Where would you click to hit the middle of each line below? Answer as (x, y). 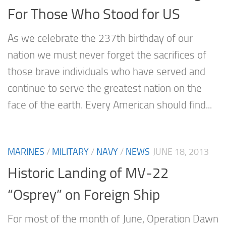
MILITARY (70, 152)
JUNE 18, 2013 (181, 152)
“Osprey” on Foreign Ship (84, 195)
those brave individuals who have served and (106, 71)
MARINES (26, 152)
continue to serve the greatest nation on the (105, 88)
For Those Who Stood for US (94, 14)
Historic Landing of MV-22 (88, 173)
